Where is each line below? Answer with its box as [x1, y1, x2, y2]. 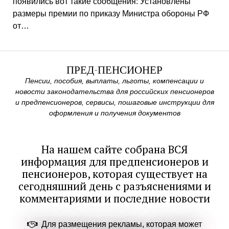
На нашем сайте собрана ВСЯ [41, 142, 188, 156]
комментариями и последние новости [19, 191, 210, 205]
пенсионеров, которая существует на [21, 167, 208, 181]
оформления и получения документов [49, 109, 180, 117]
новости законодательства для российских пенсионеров [15, 87, 214, 96]
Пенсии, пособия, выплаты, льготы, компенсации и [25, 77, 204, 85]
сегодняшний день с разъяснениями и [18, 179, 211, 193]
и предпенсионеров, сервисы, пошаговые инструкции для [15, 98, 214, 106]
